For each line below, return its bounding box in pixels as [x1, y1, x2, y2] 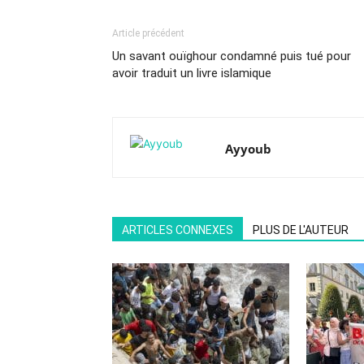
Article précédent [112, 28, 184, 39]
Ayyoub [225, 141, 271, 157]
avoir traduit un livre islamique [112, 66, 271, 80]
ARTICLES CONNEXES [122, 223, 233, 236]
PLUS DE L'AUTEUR [253, 223, 349, 236]
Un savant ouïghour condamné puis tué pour [112, 49, 351, 63]
